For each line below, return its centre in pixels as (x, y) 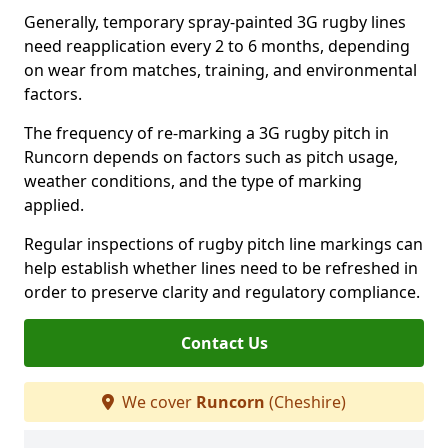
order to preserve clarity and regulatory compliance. (222, 292)
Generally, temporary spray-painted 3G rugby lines (215, 22)
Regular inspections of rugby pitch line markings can (223, 244)
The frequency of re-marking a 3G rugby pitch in (206, 133)
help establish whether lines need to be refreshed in (221, 268)
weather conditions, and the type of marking (193, 181)
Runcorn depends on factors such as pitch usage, (211, 157)
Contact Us (224, 343)
